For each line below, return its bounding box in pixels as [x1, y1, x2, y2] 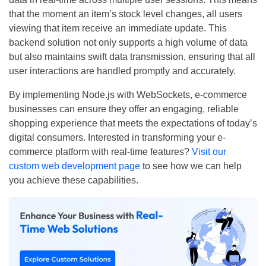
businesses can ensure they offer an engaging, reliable [9, 104, 239, 115]
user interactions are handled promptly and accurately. [9, 66, 236, 77]
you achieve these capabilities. [9, 175, 138, 186]
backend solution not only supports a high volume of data [9, 37, 248, 48]
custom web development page [9, 161, 140, 172]
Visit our [192, 147, 226, 157]
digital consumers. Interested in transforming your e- [9, 132, 226, 143]
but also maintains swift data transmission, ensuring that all [9, 52, 255, 62]
